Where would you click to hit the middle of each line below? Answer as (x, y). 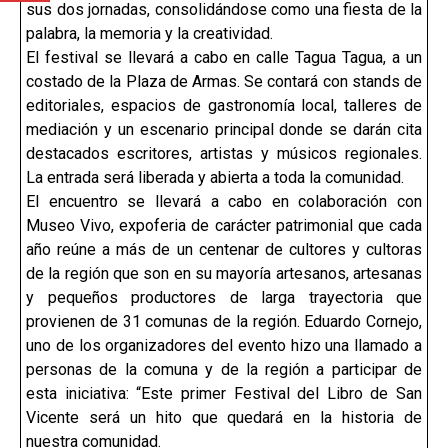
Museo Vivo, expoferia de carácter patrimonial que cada (224, 225)
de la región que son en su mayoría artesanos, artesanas (224, 273)
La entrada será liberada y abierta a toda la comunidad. (215, 177)
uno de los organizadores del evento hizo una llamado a (224, 345)
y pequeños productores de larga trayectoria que (224, 297)
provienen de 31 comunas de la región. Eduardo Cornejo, (224, 321)
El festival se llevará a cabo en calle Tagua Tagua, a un (224, 57)
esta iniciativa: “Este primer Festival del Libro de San (224, 393)
